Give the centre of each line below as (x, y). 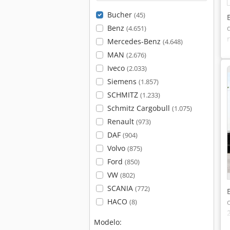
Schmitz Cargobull (139, 108)
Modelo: (108, 222)
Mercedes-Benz (135, 41)
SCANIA (121, 188)
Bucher (120, 15)
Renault (121, 121)
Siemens (123, 81)
